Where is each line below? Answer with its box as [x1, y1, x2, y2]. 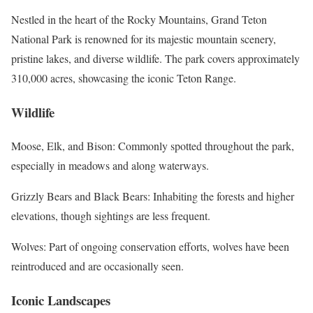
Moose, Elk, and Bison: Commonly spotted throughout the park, [11, 138, 294, 154]
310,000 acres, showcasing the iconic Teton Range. [11, 70, 236, 85]
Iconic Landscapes [11, 291, 110, 310]
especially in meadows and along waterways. [11, 158, 209, 173]
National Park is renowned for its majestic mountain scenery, [11, 31, 276, 46]
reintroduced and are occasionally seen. [11, 259, 184, 274]
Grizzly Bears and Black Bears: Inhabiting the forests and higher [11, 189, 294, 204]
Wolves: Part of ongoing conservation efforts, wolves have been [11, 239, 289, 254]
